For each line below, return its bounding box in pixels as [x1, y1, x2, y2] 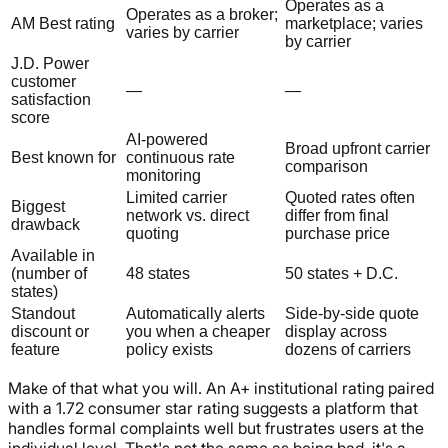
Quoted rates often [285, 189, 415, 207]
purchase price [285, 225, 390, 243]
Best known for [11, 149, 116, 167]
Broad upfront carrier [285, 140, 430, 158]
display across [285, 323, 387, 341]
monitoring [126, 167, 201, 185]
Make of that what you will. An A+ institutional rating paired [8, 378, 434, 399]
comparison [285, 158, 368, 176]
